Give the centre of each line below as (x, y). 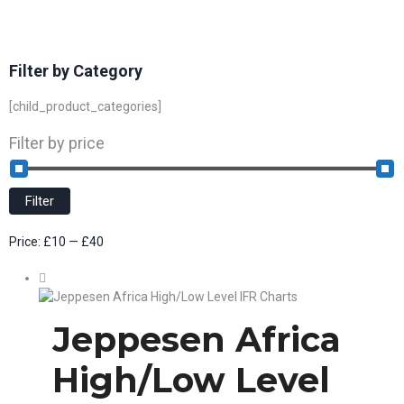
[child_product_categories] (85, 106)
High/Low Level (191, 380)
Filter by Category (76, 71)
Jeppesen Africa (196, 340)
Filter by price (57, 143)
